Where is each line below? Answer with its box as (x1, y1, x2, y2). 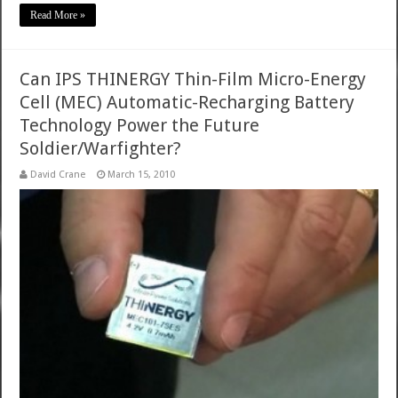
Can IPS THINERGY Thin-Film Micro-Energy (20, 68, 367, 90)
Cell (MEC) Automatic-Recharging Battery (20, 91, 355, 113)
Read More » (30, 8, 86, 21)
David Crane (30, 168, 86, 180)
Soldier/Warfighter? (20, 137, 182, 159)
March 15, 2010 (107, 168, 176, 180)
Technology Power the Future (20, 114, 260, 136)
